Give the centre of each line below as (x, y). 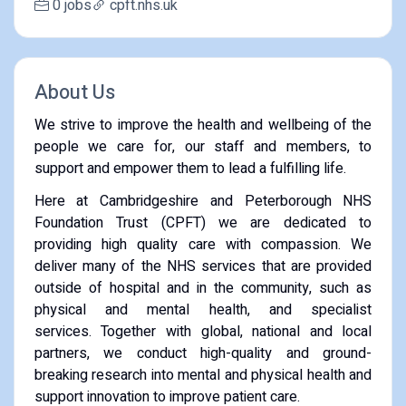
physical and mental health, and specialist (203, 309)
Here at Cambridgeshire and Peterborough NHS (203, 201)
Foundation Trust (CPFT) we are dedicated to (203, 222)
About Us (74, 92)
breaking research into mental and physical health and (203, 375)
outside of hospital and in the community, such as (203, 288)
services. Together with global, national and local (203, 331)
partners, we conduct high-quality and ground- (203, 353)
